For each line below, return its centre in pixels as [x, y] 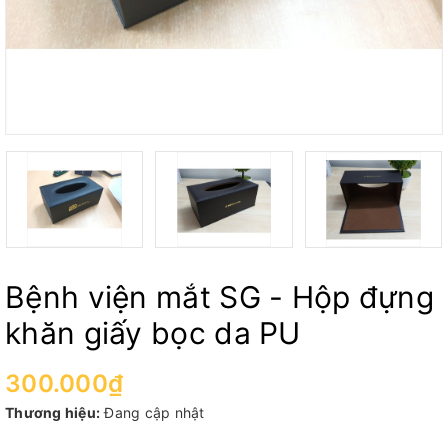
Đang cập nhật [154, 412]
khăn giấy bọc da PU [153, 332]
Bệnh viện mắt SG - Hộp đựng [220, 296]
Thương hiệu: [52, 412]
